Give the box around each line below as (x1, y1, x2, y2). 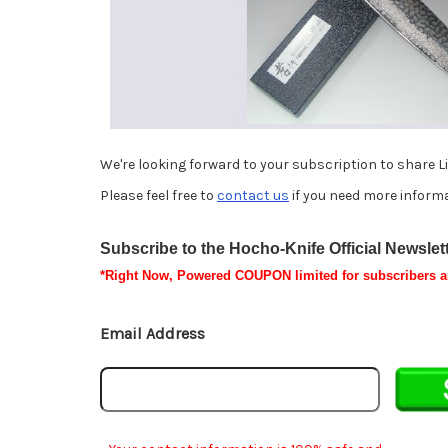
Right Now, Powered (105, 268, 235, 284)
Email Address (100, 324, 205, 344)
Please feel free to (100, 187, 217, 205)
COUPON (235, 268, 291, 284)
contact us (217, 187, 289, 205)
